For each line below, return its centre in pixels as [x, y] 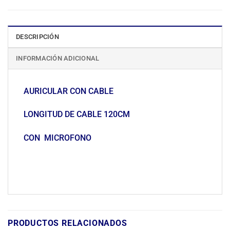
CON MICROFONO [57, 138]
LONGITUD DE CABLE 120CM [77, 114]
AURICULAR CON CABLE [69, 91]
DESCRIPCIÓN [37, 36]
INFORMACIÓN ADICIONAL [58, 58]
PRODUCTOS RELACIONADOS [68, 223]
